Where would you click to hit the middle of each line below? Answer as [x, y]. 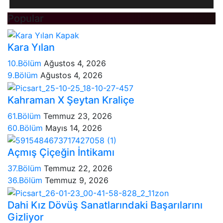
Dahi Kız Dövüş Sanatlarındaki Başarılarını [105, 205]
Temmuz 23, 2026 [78, 116]
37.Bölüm [26, 168]
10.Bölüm [26, 63]
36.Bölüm [26, 180]
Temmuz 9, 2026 [77, 180]
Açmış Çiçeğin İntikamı [61, 153]
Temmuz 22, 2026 [78, 168]
